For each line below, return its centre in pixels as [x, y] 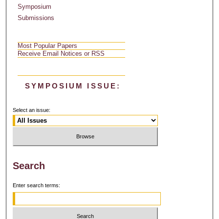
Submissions [36, 18]
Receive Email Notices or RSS [61, 54]
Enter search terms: [37, 185]
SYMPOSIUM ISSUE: [73, 86]
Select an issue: [32, 110]
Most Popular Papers [48, 46]
